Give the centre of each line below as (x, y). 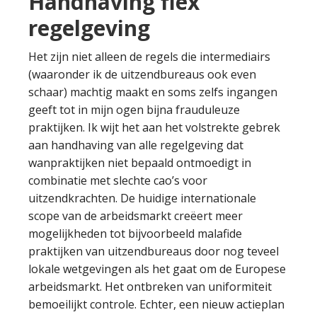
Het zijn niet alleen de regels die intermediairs (149, 57)
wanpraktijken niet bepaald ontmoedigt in (140, 163)
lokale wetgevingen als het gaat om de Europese (157, 269)
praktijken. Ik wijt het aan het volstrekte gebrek (154, 127)
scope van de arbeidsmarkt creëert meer (136, 216)
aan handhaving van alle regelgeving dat (136, 145)
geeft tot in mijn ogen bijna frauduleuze (134, 110)
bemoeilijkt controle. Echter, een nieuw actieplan (156, 304)
